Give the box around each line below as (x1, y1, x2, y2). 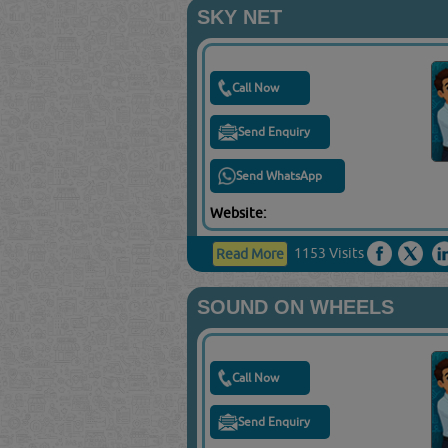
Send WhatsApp (235, 168, 322, 184)
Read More (215, 245, 284, 262)
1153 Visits (293, 244, 364, 261)
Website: (209, 204, 269, 221)
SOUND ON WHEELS (196, 295, 394, 318)
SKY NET (196, 5, 282, 28)
